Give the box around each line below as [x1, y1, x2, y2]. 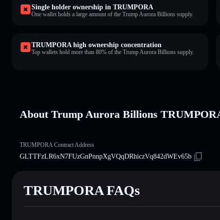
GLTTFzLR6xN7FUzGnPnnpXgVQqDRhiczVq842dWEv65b [20, 152, 192, 160]
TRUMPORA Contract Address [20, 141, 94, 148]
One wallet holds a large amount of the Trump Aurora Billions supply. [31, 10, 193, 18]
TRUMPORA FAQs [24, 182, 140, 198]
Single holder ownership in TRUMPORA [31, 3, 153, 11]
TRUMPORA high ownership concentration [31, 41, 162, 49]
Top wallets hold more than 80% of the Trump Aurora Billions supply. [31, 48, 194, 55]
